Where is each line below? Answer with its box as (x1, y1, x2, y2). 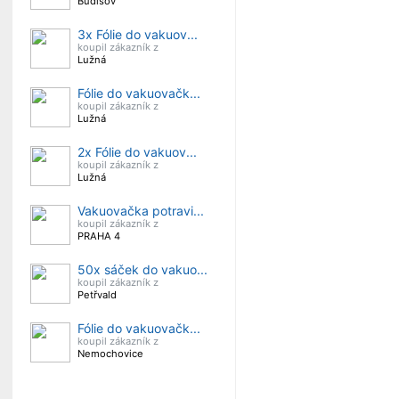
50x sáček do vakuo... (77, 262, 208, 277)
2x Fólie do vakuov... (77, 144, 197, 159)
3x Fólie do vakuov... (77, 27, 198, 42)
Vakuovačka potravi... (77, 203, 204, 218)
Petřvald (77, 289, 117, 301)
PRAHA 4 (77, 230, 120, 242)
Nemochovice (77, 347, 143, 360)
